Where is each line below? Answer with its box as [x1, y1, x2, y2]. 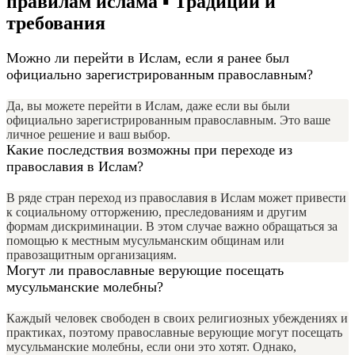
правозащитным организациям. [6, 247, 177, 261]
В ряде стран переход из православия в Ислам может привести [6, 190, 346, 204]
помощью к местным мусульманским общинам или [6, 233, 284, 247]
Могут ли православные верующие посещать [6, 261, 284, 278]
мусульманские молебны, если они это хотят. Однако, [6, 339, 296, 353]
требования [6, 13, 105, 33]
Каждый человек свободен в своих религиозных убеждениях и [6, 311, 348, 325]
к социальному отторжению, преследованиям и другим [6, 204, 307, 219]
